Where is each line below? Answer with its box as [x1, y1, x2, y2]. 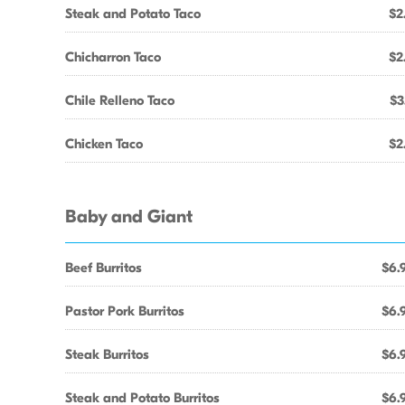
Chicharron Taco [65, 49, 161, 65]
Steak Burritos [65, 346, 149, 363]
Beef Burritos [65, 259, 142, 276]
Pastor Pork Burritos [65, 303, 184, 319]
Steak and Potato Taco [65, 5, 201, 22]
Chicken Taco [65, 136, 143, 152]
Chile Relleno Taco [65, 92, 174, 108]
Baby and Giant [65, 206, 193, 228]
